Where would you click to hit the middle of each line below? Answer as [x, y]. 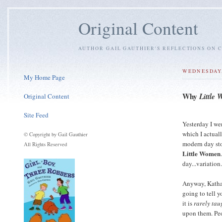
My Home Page [44, 77]
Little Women [202, 153]
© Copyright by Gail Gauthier [56, 134]
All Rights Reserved [45, 144]
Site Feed [36, 115]
